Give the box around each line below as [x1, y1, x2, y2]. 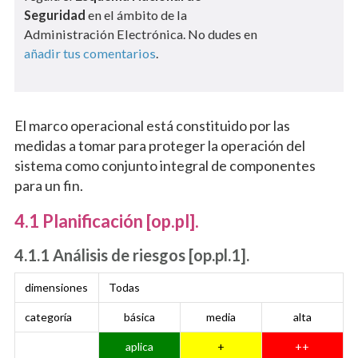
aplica [125, 340, 153, 354]
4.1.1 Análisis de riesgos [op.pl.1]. [14, 245, 249, 265]
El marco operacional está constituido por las [14, 117, 290, 135]
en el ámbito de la [85, 7, 187, 23]
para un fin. [14, 177, 83, 195]
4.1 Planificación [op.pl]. [14, 210, 199, 233]
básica [123, 310, 155, 324]
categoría [24, 310, 72, 324]
